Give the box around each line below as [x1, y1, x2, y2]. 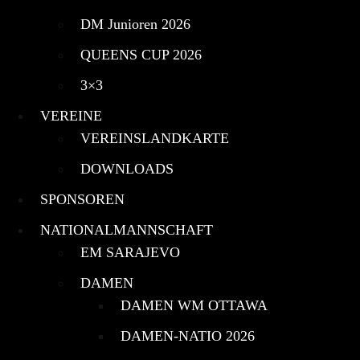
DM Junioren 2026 [80, 15, 190, 32]
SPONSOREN [40, 190, 125, 207]
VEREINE [40, 107, 102, 124]
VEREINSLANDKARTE [80, 129, 229, 146]
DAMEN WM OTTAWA [121, 297, 268, 313]
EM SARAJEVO [80, 243, 180, 260]
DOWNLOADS [80, 160, 174, 177]
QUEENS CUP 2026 [80, 46, 202, 63]
